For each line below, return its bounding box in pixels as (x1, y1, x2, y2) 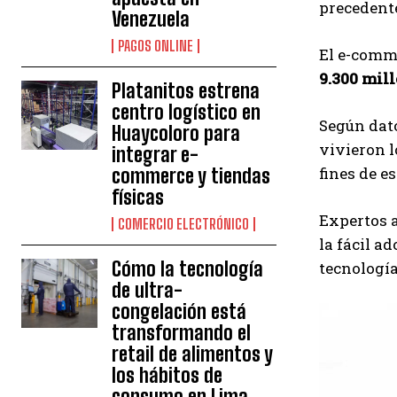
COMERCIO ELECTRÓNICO (118, 215, 250, 233)
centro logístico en (112, 100, 261, 125)
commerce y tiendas (112, 164, 271, 189)
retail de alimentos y (112, 342, 274, 367)
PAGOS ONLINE (118, 37, 194, 55)
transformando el (112, 321, 252, 346)
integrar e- (112, 143, 199, 167)
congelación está (112, 300, 247, 324)
